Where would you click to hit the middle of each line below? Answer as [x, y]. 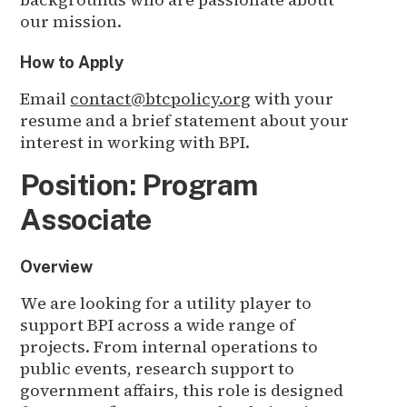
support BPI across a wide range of [158, 324]
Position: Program [139, 184]
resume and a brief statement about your [185, 120]
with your [293, 98]
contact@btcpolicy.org [161, 98]
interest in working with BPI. [137, 142]
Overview [56, 266]
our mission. [71, 21]
